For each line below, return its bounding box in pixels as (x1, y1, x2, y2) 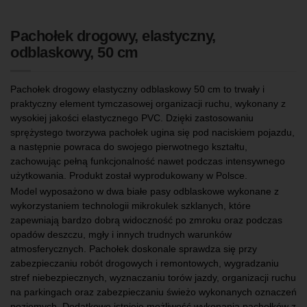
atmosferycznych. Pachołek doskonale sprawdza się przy (10, 243, 257, 255)
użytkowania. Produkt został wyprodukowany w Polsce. (10, 169, 247, 181)
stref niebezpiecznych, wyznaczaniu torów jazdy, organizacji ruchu (10, 272, 296, 284)
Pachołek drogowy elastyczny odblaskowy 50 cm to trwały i (10, 83, 265, 95)
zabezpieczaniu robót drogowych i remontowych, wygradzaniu (10, 258, 279, 269)
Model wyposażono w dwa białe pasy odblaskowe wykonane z (10, 186, 279, 197)
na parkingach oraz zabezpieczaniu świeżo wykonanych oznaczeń (10, 286, 297, 298)
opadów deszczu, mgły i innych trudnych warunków (10, 229, 232, 241)
